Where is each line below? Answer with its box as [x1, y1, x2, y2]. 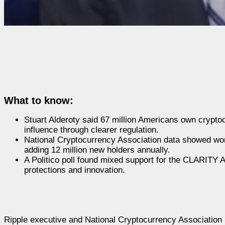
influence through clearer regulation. [24, 125, 159, 135]
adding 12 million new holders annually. [24, 145, 170, 155]
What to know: [4, 94, 73, 106]
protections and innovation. [24, 165, 125, 175]
